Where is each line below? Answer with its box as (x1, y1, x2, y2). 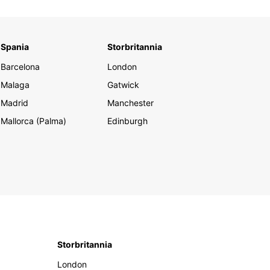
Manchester (107, 98, 154, 108)
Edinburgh (107, 116, 148, 127)
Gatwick (107, 80, 140, 90)
